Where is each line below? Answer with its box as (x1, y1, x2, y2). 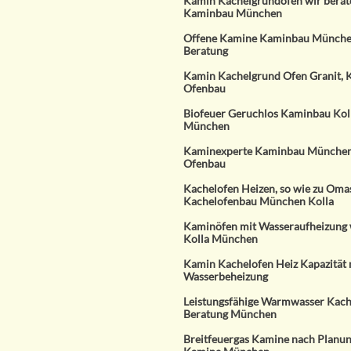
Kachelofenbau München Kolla (183, 194, 334, 208)
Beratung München (183, 307, 277, 320)
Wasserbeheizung (183, 270, 268, 283)
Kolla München (183, 232, 258, 245)
